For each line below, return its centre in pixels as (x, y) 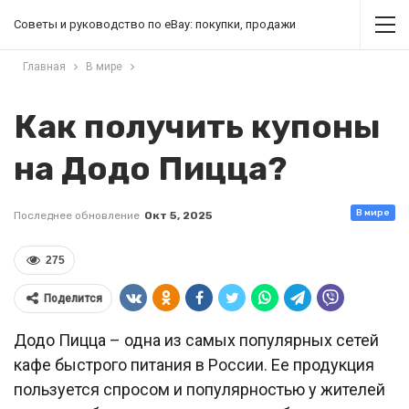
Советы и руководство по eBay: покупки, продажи (155, 24)
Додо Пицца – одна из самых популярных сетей (196, 340)
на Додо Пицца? (150, 168)
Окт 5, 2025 (178, 215)
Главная (44, 67)
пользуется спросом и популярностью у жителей (199, 389)
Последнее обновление (78, 215)
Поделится (73, 299)
